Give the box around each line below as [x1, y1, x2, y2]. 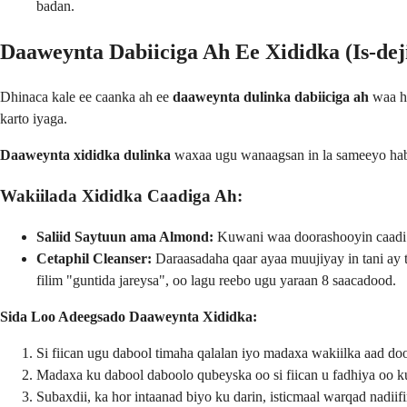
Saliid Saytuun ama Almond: [36, 228, 213, 244]
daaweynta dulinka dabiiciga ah [173, 89, 369, 105]
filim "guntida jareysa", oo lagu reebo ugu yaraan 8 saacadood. [36, 272, 396, 288]
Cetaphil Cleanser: [36, 250, 152, 266]
